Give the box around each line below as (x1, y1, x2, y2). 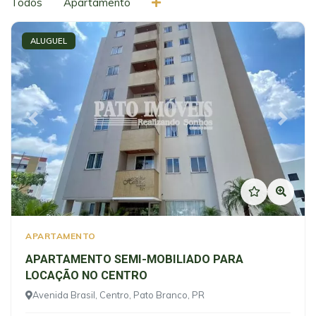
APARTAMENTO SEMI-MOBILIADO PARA (25, 253, 243, 267)
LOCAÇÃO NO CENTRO (25, 269, 147, 283)
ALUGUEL (30, 36, 67, 47)
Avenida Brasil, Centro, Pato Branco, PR (32, 289, 205, 301)
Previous (32, 118, 75, 132)
